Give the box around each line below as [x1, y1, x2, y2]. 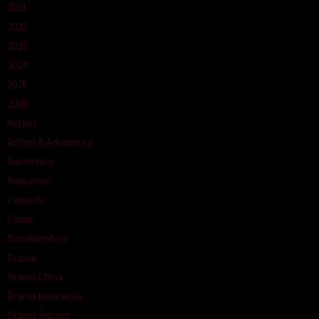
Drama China [7, 270, 63, 284]
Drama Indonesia [7, 289, 81, 303]
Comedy [7, 193, 43, 207]
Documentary [7, 231, 68, 246]
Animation [7, 174, 51, 188]
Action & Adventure [7, 135, 93, 150]
